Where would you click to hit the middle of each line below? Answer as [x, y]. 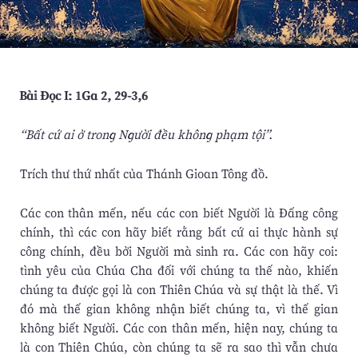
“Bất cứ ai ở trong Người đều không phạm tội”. [146, 135]
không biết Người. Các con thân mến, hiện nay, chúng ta [179, 328]
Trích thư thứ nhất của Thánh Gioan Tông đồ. [144, 174]
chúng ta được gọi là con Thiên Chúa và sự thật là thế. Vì [179, 290]
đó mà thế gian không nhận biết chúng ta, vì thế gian [179, 309]
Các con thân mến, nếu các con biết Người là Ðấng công [179, 213]
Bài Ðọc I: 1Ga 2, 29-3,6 [84, 95]
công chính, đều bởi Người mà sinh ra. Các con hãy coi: [179, 251]
